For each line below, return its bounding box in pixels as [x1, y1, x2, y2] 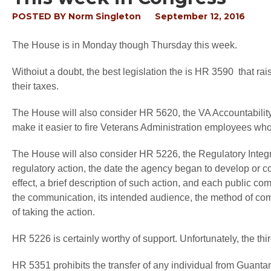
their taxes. [12, 81, 59, 91]
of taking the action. [12, 207, 95, 217]
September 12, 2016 [155, 11, 245, 22]
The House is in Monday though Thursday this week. [12, 40, 237, 50]
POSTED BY [12, 11, 68, 22]
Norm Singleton [68, 11, 141, 22]
